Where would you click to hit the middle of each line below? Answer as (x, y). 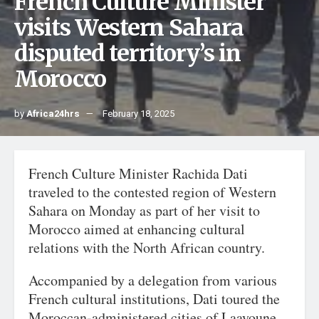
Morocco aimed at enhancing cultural (137, 229)
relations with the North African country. (147, 247)
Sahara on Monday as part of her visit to (144, 210)
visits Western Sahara (129, 28)
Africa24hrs (53, 114)
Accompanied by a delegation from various (153, 280)
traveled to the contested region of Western (152, 192)
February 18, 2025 (138, 114)
